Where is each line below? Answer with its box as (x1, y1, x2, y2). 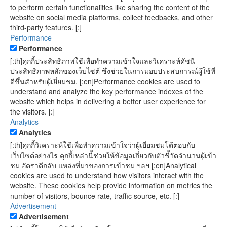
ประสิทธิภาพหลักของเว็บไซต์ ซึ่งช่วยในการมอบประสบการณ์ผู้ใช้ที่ (10, 65, 215, 76)
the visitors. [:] (10, 106, 55, 117)
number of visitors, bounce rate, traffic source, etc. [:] (10, 190, 179, 201)
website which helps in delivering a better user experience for (10, 96, 206, 106)
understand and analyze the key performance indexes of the (10, 86, 203, 96)
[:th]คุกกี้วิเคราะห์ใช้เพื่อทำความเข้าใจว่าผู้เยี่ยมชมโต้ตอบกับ (10, 139, 195, 150)
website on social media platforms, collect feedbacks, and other (10, 12, 213, 22)
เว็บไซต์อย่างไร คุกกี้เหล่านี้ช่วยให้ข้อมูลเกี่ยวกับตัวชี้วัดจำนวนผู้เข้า (10, 149, 216, 160)
